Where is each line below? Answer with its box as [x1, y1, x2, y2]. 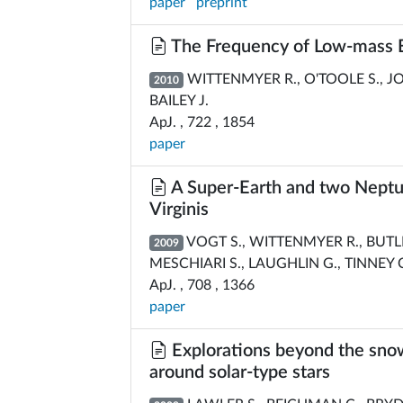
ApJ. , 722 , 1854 [149, 115, 255, 130]
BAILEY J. [149, 94, 209, 108]
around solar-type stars [149, 363, 330, 381]
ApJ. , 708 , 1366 [149, 278, 255, 292]
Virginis [149, 201, 209, 219]
